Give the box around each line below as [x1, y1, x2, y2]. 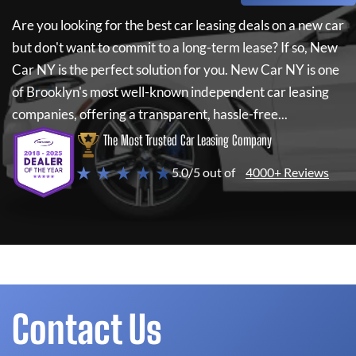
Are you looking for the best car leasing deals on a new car [12, 17, 344, 33]
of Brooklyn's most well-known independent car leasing [12, 83, 329, 100]
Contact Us [12, 307, 162, 352]
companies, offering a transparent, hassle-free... [12, 106, 288, 122]
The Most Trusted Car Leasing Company [103, 132, 272, 149]
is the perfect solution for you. [56, 61, 230, 78]
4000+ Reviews [246, 164, 329, 180]
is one [304, 61, 339, 78]
